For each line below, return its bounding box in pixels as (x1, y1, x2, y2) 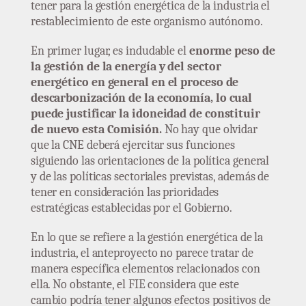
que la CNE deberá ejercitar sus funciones (30, 137, 236, 152)
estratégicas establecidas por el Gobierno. (30, 200, 233, 215)
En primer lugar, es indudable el (30, 43, 186, 58)
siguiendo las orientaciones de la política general (30, 153, 270, 168)
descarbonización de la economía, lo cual (30, 90, 253, 105)
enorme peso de (186, 43, 275, 58)
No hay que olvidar (161, 122, 258, 137)
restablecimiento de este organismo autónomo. (30, 14, 263, 29)
